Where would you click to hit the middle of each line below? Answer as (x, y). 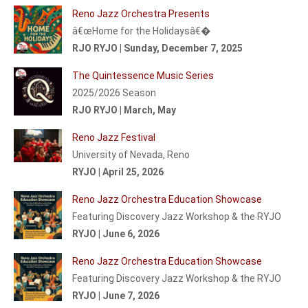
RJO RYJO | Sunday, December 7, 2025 (157, 48)
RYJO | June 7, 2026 (116, 295)
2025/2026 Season (114, 92)
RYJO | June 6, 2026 (116, 233)
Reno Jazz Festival (114, 137)
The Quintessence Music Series (143, 75)
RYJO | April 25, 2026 (118, 172)
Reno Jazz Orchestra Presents (141, 13)
